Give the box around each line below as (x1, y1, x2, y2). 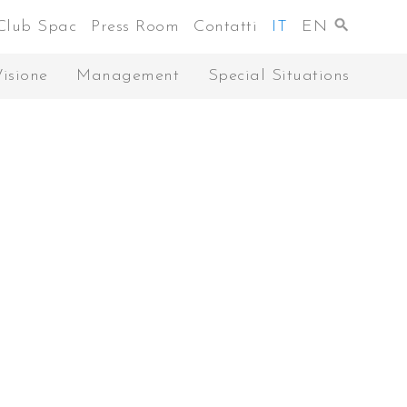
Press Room (91, 18, 179, 35)
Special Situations (207, 67, 350, 84)
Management (76, 67, 180, 84)
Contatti (194, 18, 257, 35)
